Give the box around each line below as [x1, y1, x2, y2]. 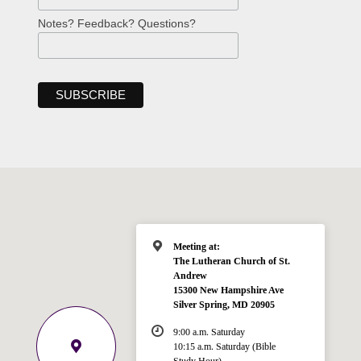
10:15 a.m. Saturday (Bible [172, 340, 276, 352]
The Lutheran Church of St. [172, 255, 290, 268]
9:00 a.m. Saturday [172, 326, 245, 338]
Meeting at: [172, 241, 220, 253]
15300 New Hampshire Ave [172, 284, 284, 297]
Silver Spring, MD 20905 [172, 299, 275, 311]
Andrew [172, 270, 207, 282]
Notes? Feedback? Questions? [37, 16, 196, 30]
